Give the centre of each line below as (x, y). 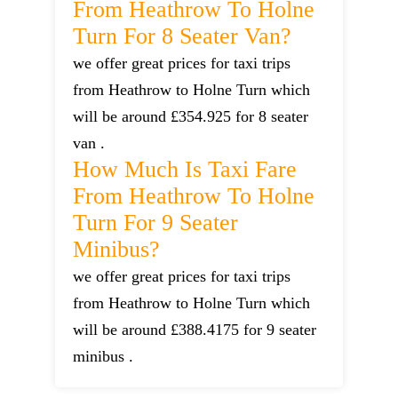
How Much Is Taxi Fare (185, 170)
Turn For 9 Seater (156, 223)
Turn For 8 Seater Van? (183, 36)
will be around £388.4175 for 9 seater (195, 330)
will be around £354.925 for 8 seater (191, 117)
